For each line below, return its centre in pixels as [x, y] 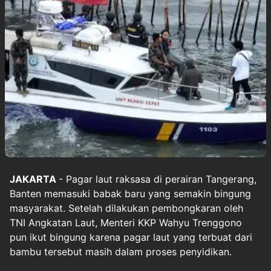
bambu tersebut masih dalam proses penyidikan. [121, 251]
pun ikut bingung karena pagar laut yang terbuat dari [131, 237]
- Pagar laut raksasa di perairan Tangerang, [158, 179]
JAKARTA [34, 179]
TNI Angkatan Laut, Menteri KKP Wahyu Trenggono [126, 222]
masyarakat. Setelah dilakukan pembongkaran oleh [126, 208]
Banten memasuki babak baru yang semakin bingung [130, 193]
